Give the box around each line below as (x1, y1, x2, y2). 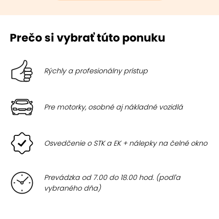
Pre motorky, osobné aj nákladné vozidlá (44, 102, 183, 112)
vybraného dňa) (44, 183, 101, 193)
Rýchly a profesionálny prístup (44, 66, 148, 76)
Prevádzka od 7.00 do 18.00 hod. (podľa (44, 173, 180, 182)
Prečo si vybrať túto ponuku (10, 30, 165, 45)
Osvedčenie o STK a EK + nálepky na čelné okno (44, 138, 207, 148)
